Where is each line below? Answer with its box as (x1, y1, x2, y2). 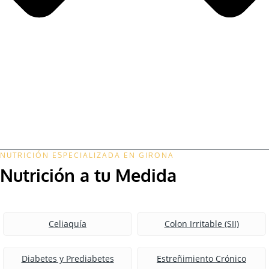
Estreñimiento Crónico (157, 253, 246, 265)
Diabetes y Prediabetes (21, 253, 114, 265)
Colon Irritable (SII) (164, 218, 239, 230)
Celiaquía (49, 218, 86, 230)
